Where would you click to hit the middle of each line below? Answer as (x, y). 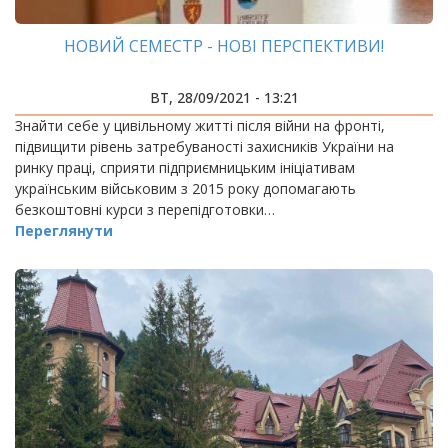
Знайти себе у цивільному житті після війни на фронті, (200, 125)
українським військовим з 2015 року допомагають (185, 188)
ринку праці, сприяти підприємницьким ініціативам (185, 167)
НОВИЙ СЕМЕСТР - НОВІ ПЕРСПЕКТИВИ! (224, 46)
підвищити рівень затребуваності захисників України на (204, 146)
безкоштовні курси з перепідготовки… (145, 209)
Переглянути (64, 230)
